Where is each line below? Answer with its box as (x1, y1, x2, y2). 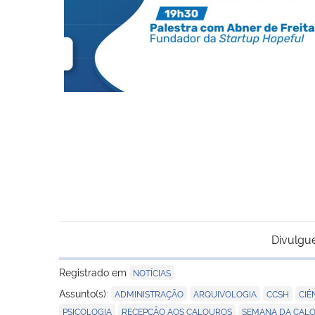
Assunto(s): (59, 285, 111, 300)
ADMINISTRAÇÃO (115, 287, 184, 300)
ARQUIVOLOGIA (193, 287, 257, 300)
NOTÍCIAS (133, 266, 171, 278)
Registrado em (59, 264, 129, 278)
